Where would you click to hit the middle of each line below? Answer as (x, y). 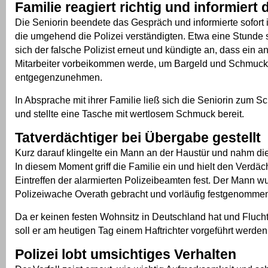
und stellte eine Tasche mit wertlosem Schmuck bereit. (130, 113)
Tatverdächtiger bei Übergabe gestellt (138, 137)
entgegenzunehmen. (59, 77)
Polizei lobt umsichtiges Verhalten (126, 254)
